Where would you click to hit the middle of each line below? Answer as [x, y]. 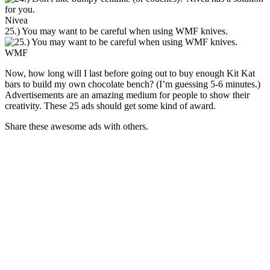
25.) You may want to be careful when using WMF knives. [116, 31]
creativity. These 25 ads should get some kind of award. [110, 105]
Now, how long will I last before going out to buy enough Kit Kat [130, 73]
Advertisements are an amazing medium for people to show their [127, 95]
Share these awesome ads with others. [77, 126]
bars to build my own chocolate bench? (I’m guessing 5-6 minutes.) [133, 84]
